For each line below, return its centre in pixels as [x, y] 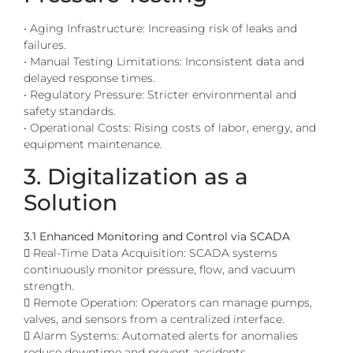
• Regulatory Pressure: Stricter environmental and [160, 94]
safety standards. [70, 111]
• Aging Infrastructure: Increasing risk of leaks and [160, 28]
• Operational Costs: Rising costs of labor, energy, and [170, 127]
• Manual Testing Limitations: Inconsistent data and [164, 61]
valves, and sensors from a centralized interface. [154, 320]
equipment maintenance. [93, 144]
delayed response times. [89, 78]
